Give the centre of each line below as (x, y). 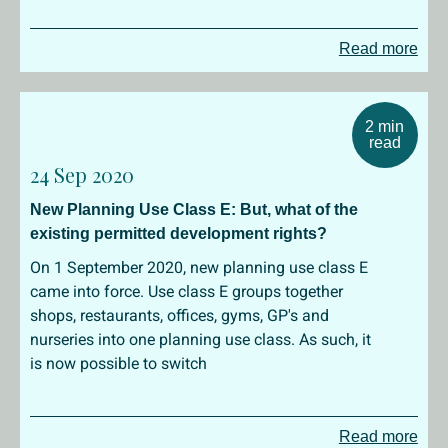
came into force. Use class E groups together (186, 291)
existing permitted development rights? (178, 233)
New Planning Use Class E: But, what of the (194, 209)
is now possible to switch (118, 363)
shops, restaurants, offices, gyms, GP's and (179, 315)
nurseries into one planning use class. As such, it (200, 339)
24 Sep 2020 (82, 174)
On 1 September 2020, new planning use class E (199, 267)
